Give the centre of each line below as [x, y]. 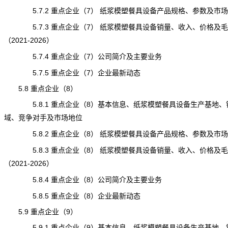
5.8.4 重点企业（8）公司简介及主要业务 [83, 180]
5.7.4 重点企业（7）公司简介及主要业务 [83, 56]
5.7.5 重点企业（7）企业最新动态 [72, 73]
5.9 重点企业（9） [40, 212]
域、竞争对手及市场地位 [43, 118]
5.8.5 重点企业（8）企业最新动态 [72, 196]
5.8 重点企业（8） [40, 89]
